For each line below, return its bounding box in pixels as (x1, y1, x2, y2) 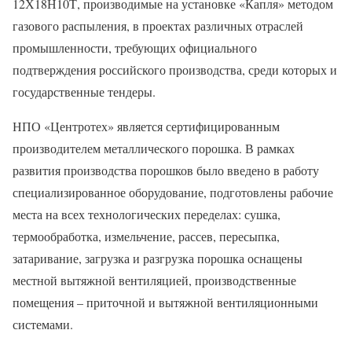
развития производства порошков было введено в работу (13, 161, 319, 178)
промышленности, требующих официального (13, 38, 257, 56)
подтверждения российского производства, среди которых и (13, 60, 337, 78)
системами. (13, 315, 73, 332)
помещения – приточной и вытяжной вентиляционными (13, 293, 318, 310)
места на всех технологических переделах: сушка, (13, 205, 280, 222)
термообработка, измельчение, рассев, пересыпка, (13, 227, 280, 244)
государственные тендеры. (13, 82, 156, 100)
